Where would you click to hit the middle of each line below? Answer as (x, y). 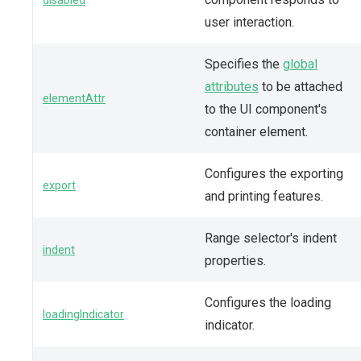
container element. (256, 131)
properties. (235, 260)
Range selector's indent (271, 238)
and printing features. (264, 196)
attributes (232, 86)
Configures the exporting (274, 173)
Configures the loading (268, 302)
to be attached (301, 86)
